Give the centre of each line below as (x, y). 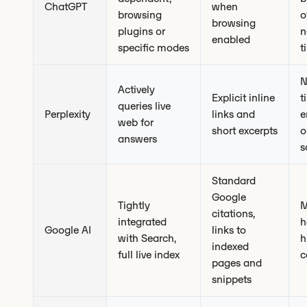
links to (229, 230)
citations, (233, 213)
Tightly (134, 205)
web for (136, 122)
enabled (231, 39)
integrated (142, 222)
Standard (234, 181)
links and (233, 114)
